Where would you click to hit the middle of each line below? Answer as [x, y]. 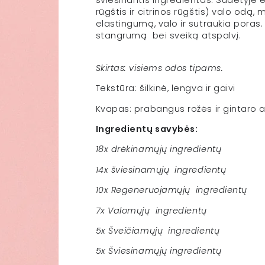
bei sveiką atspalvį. [198, 36]
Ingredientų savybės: [147, 129]
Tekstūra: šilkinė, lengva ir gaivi [165, 88]
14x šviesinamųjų [132, 169]
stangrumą [121, 36]
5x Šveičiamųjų [129, 231]
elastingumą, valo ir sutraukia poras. [179, 24]
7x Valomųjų [123, 210]
